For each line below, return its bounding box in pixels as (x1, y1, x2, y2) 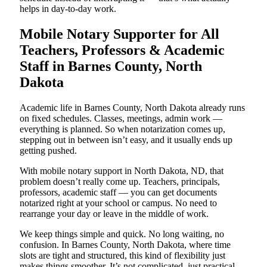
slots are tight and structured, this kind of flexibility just (20, 250, 225, 261)
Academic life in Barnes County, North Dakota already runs (20, 103, 245, 113)
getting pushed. (20, 145, 77, 156)
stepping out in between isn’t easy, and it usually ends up (20, 135, 232, 145)
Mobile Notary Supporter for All (20, 26, 219, 42)
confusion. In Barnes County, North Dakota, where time (20, 240, 231, 250)
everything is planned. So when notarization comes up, (20, 124, 225, 135)
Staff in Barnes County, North (20, 58, 202, 74)
